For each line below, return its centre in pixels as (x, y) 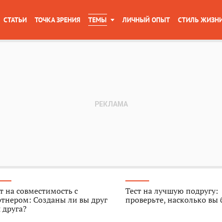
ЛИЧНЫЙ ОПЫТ (146, 20)
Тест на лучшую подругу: (172, 191)
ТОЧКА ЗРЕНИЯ (57, 20)
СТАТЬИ (15, 20)
